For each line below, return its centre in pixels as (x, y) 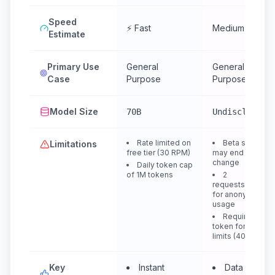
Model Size (74, 111)
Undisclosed (239, 112)
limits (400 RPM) (242, 236)
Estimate (67, 34)
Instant (152, 267)
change (226, 162)
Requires (239, 216)
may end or (233, 153)
